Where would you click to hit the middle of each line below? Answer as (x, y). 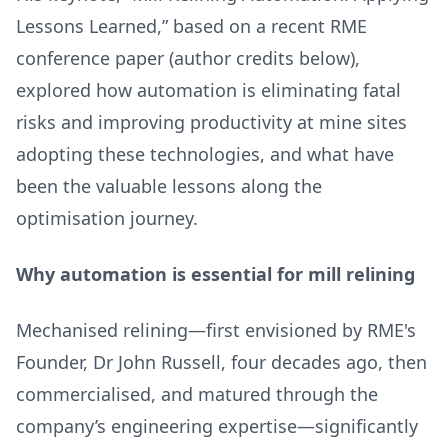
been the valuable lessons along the (169, 186)
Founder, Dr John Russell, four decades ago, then (221, 362)
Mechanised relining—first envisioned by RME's (216, 330)
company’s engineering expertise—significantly (217, 426)
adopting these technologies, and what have (205, 154)
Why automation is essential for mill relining (218, 274)
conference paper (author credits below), (188, 58)
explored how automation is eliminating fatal (208, 90)
